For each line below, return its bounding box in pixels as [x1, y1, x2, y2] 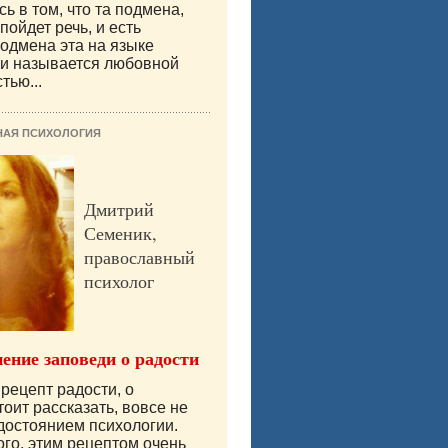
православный [84, 245, 195, 270]
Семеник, [84, 221, 157, 246]
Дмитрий [84, 197, 154, 222]
